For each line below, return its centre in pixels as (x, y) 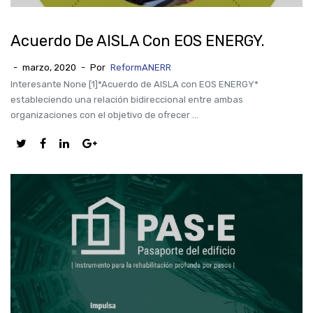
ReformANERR (141, 67)
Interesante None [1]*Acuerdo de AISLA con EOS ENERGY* (134, 84)
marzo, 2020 (49, 67)
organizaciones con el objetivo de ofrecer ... (104, 115)
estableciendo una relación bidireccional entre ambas (127, 100)
